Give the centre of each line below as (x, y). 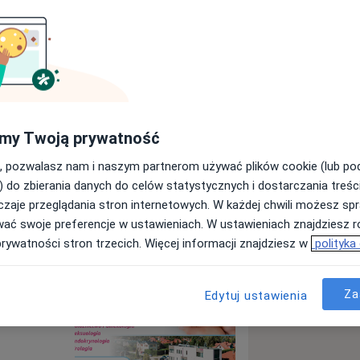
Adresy (119, 217)
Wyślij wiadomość (116, 154)
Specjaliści (33, 217)
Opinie (194, 217)
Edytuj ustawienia (256, 296)
